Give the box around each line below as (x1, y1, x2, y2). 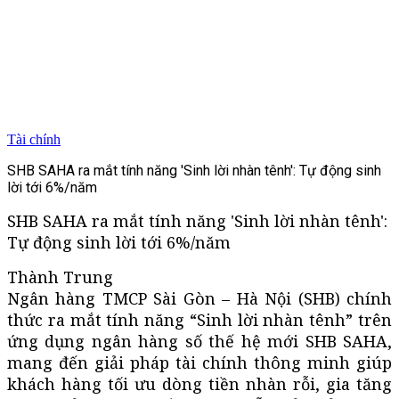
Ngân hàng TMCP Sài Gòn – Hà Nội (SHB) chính (7, 287, 392, 309)
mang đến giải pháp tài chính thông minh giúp (7, 351, 392, 373)
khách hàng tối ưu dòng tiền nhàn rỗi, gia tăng (7, 372, 392, 395)
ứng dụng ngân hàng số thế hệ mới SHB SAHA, (7, 330, 392, 352)
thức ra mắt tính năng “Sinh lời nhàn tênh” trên (7, 308, 392, 330)
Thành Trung (7, 265, 113, 288)
